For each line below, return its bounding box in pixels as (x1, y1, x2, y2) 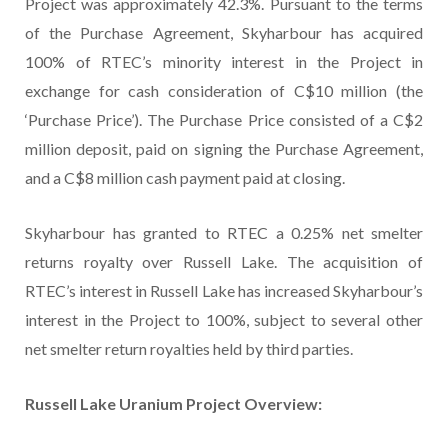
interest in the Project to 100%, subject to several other (25, 310, 423, 330)
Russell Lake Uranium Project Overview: (25, 394, 322, 414)
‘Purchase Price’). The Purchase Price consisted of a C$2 (25, 110, 423, 130)
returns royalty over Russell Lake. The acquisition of (25, 252, 423, 272)
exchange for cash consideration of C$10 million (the (25, 81, 423, 101)
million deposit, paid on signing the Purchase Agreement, (25, 139, 423, 159)
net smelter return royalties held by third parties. (25, 339, 353, 359)
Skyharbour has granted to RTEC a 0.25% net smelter (25, 223, 423, 243)
